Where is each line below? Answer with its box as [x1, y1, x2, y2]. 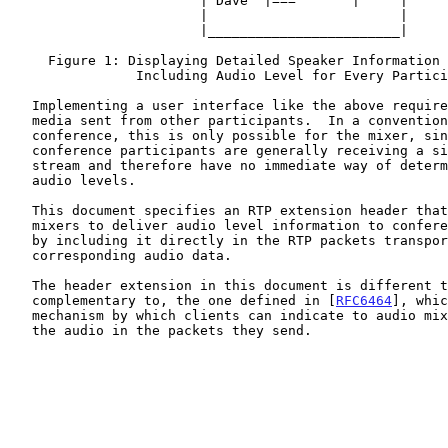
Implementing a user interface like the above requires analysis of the [8, 97, 32, 113]
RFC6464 [336, 292, 392, 308]
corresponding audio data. [8, 247, 32, 263]
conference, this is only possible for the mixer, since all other [8, 127, 32, 143]
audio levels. [8, 172, 32, 188]
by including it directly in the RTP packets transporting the [8, 232, 32, 248]
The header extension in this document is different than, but [8, 277, 32, 293]
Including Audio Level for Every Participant [8, 67, 136, 83]
